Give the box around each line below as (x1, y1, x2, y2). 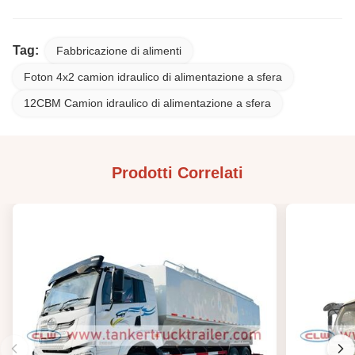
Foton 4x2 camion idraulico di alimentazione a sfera (24, 70, 282, 83)
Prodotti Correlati (112, 163, 243, 181)
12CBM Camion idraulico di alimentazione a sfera (24, 96, 271, 109)
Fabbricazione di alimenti (56, 44, 181, 57)
